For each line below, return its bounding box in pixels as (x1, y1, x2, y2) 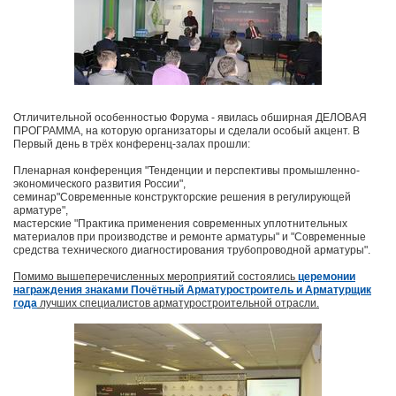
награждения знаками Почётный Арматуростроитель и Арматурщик (13, 284, 371, 297)
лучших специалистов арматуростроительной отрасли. (37, 297, 319, 310)
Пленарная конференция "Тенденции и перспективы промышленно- (13, 164, 360, 178)
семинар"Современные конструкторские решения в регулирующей (13, 191, 351, 204)
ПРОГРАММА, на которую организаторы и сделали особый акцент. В (13, 125, 360, 138)
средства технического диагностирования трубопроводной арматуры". (13, 244, 370, 257)
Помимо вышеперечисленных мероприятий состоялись (13, 270, 298, 284)
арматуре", (13, 204, 68, 217)
